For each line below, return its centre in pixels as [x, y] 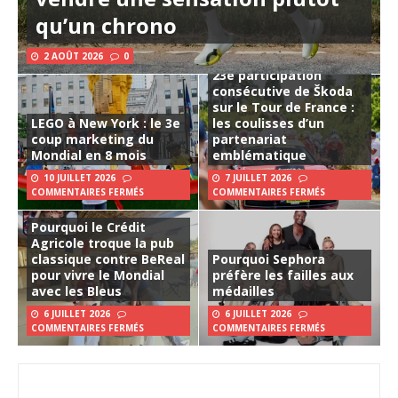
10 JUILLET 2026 [80, 178]
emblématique [259, 155]
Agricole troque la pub [103, 243]
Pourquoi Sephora [269, 259]
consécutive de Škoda [283, 91]
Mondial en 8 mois [89, 155]
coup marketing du [92, 139]
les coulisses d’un [268, 123]
